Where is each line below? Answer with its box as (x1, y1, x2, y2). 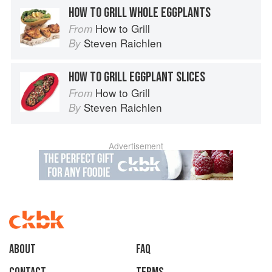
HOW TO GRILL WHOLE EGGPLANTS (69, 4, 211, 22)
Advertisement (109, 140, 163, 152)
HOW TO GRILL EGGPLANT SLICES (69, 69, 205, 86)
